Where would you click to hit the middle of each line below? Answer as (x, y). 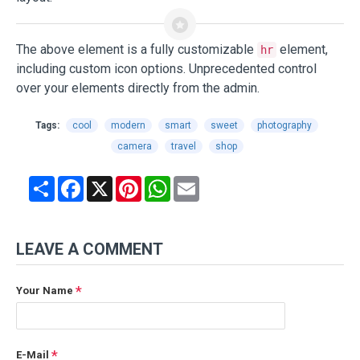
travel (183, 146)
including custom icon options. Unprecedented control (166, 68)
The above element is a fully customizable (137, 49)
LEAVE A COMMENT (90, 249)
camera (134, 146)
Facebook (112, 182)
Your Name (45, 290)
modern (128, 125)
